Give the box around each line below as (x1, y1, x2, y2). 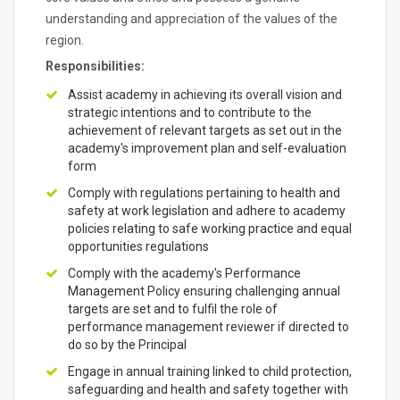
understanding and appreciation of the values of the (46, 12, 337, 26)
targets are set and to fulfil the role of (68, 302, 278, 316)
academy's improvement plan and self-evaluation (68, 141, 346, 155)
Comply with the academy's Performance (68, 266, 301, 280)
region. (46, 33, 84, 47)
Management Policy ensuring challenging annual (68, 284, 340, 298)
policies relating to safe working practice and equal (68, 221, 352, 236)
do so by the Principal (68, 337, 187, 352)
